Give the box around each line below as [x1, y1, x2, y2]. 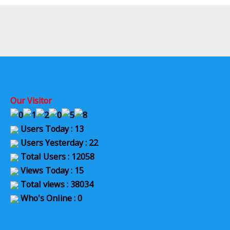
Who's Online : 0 [18, 193, 82, 204]
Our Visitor [10, 95, 52, 106]
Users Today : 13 [18, 123, 84, 135]
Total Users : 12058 [18, 151, 94, 163]
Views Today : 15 [18, 165, 84, 177]
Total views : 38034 [18, 179, 93, 190]
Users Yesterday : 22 [18, 137, 98, 149]
